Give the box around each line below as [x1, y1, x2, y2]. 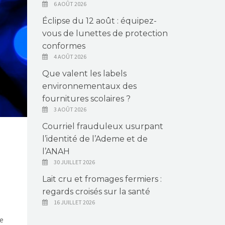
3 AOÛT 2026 [53, 105, 86, 113]
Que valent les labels [42, 69, 127, 78]
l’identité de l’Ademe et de [42, 134, 148, 144]
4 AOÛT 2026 [53, 53, 86, 60]
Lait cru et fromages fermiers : [42, 174, 162, 184]
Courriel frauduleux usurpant [42, 122, 163, 131]
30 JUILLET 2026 [53, 158, 95, 166]
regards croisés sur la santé [42, 187, 150, 196]
